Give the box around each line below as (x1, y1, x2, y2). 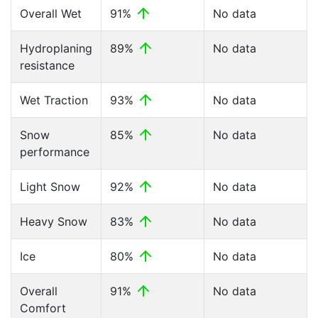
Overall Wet (20, 6, 82, 21)
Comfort (20, 301, 66, 315)
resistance (20, 58, 75, 72)
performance (20, 145, 89, 159)
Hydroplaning (20, 41, 92, 55)
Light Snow (20, 180, 80, 194)
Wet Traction (20, 93, 88, 107)
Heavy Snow (20, 214, 87, 229)
